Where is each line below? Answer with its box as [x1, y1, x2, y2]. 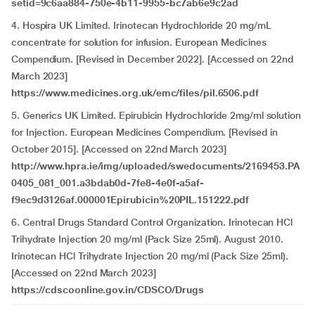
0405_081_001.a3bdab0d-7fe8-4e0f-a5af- [11, 177, 205, 188]
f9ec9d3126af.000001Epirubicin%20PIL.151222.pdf [11, 194, 250, 205]
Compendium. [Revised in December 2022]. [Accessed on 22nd [11, 53, 293, 65]
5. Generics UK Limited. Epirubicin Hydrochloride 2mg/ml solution [11, 110, 301, 121]
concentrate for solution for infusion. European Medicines [11, 37, 266, 48]
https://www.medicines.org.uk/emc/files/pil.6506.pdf [11, 87, 259, 98]
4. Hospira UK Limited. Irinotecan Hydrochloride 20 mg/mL [11, 20, 271, 31]
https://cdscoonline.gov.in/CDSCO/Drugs [11, 284, 204, 295]
